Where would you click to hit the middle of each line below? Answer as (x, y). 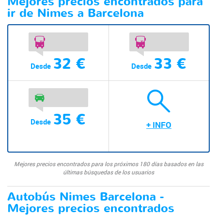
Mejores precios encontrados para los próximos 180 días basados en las (108, 163)
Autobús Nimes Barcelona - (85, 197)
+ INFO (159, 124)
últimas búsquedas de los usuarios (108, 172)
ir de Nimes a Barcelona (76, 13)
